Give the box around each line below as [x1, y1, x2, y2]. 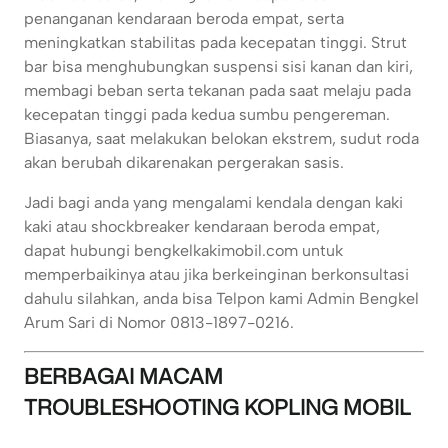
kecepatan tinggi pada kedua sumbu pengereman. [24, 105, 390, 125]
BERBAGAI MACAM [24, 361, 223, 392]
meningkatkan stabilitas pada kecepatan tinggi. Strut [24, 33, 407, 53]
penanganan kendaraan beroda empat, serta [24, 9, 344, 29]
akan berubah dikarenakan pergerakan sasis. [24, 153, 344, 173]
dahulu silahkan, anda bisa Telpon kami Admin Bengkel [24, 289, 419, 309]
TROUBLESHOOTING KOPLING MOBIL [24, 392, 411, 423]
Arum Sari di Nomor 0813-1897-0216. [24, 313, 294, 333]
